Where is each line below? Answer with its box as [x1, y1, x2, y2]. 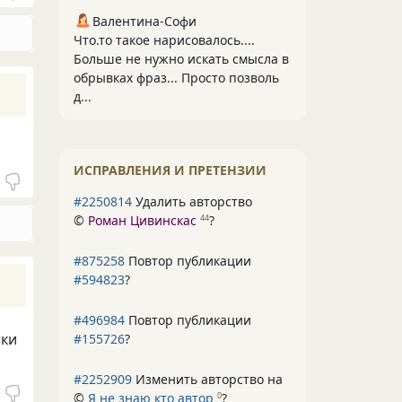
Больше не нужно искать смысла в [74, 50, 289, 67]
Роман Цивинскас [88, 212, 197, 229]
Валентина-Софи [92, 13, 197, 30]
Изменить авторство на [132, 371, 283, 388]
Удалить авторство [132, 193, 252, 210]
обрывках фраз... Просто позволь [74, 69, 279, 86]
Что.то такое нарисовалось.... [74, 31, 255, 48]
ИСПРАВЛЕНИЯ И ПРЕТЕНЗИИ [74, 162, 267, 179]
